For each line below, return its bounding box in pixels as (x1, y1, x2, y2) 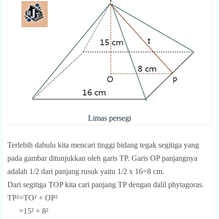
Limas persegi (88, 113, 131, 122)
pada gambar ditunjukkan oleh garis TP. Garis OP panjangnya (7, 153, 197, 162)
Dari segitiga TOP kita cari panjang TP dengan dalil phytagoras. (7, 180, 204, 189)
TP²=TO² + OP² (7, 193, 58, 202)
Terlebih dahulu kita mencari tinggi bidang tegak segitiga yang (7, 140, 199, 149)
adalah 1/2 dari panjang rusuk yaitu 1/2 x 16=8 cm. (7, 167, 164, 175)
